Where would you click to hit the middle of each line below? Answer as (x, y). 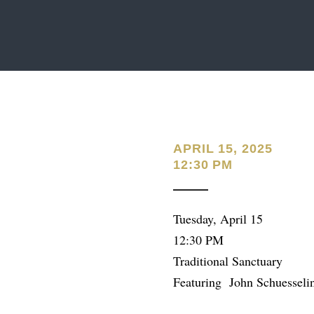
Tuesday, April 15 (218, 219)
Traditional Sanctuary (228, 261)
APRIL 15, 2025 (223, 149)
